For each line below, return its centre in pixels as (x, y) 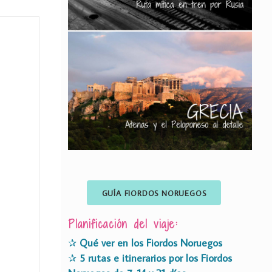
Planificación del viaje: (123, 224)
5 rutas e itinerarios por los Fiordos (156, 258)
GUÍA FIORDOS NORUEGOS (154, 193)
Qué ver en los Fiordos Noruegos (151, 243)
